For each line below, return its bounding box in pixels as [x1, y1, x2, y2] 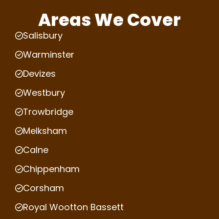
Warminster [23, 48, 74, 61]
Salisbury [23, 29, 63, 42]
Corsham [23, 182, 64, 194]
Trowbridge [23, 106, 73, 118]
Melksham [23, 125, 67, 137]
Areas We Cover [38, 8, 181, 32]
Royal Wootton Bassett [23, 201, 124, 213]
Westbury [23, 87, 65, 99]
